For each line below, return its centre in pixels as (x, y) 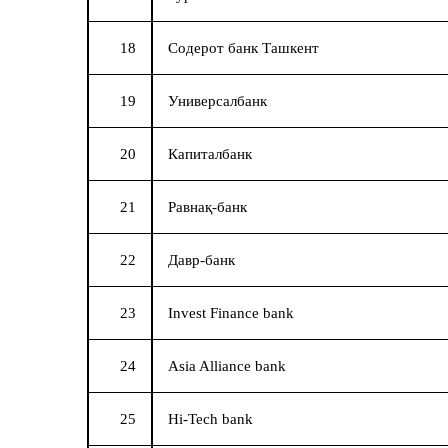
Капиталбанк (210, 154)
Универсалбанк (217, 101)
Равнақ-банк (207, 207)
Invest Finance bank (231, 313)
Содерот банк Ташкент (243, 48)
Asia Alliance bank (227, 366)
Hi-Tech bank (210, 419)
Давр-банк (201, 260)
